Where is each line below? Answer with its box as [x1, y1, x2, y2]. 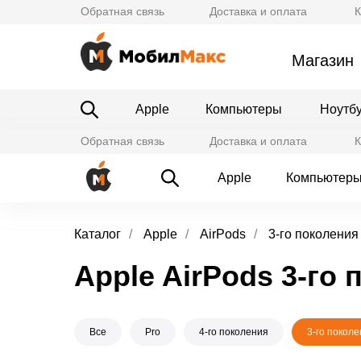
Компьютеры [205, 102, 282, 116]
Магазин [291, 52, 354, 69]
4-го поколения [199, 326, 268, 338]
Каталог [74, 227, 121, 241]
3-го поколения [268, 227, 359, 241]
